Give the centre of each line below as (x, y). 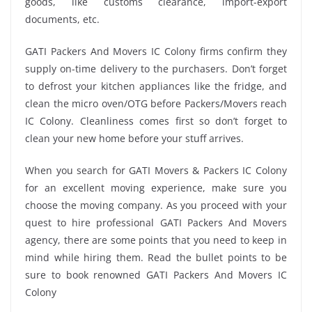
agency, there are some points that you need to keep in (156, 240)
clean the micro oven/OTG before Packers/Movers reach (156, 103)
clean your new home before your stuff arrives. (134, 138)
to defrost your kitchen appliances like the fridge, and (156, 86)
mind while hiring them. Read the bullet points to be (156, 257)
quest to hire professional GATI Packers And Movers (156, 222)
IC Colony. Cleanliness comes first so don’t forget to (156, 120)
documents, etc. (62, 19)
